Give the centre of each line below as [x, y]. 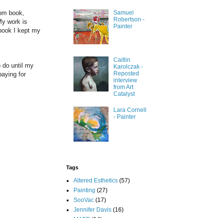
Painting [84, 190]
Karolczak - [128, 67]
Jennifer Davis [92, 209]
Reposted [126, 74]
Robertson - [129, 20]
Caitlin [122, 60]
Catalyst [124, 94]
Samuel [123, 13]
